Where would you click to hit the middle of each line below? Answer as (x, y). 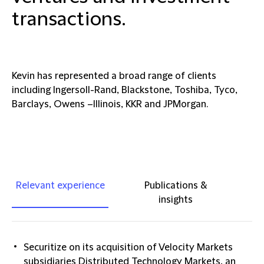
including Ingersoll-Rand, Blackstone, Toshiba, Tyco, (125, 90)
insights (176, 200)
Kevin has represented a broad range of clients (114, 76)
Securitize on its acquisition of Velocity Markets (128, 247)
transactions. (69, 20)
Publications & (176, 186)
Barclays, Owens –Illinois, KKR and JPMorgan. (110, 104)
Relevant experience (60, 186)
